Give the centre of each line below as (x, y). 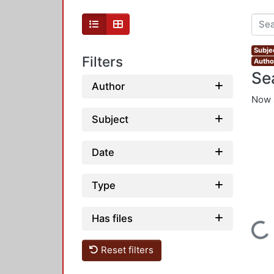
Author (108, 86)
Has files (112, 218)
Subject (110, 119)
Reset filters (126, 250)
